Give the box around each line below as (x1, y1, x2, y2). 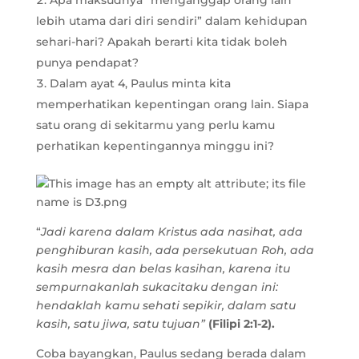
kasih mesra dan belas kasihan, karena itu (35, 261, 290, 276)
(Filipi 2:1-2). (208, 317, 275, 332)
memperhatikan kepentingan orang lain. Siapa (35, 97, 309, 112)
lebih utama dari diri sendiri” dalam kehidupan (35, 14, 308, 29)
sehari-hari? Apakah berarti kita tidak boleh (35, 34, 288, 50)
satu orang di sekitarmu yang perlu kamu (35, 118, 275, 133)
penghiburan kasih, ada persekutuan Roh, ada (35, 243, 314, 258)
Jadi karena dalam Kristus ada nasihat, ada (40, 224, 303, 240)
